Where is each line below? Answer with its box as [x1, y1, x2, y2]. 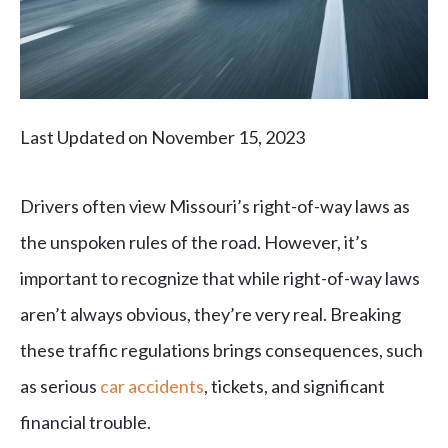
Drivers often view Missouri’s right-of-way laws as [20, 195, 410, 218]
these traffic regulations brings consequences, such [20, 339, 423, 362]
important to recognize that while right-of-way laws [20, 267, 420, 290]
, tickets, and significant [204, 375, 385, 398]
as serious [20, 375, 100, 398]
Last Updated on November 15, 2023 [20, 126, 305, 149]
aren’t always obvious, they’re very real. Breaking [20, 303, 401, 326]
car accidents [100, 375, 204, 398]
